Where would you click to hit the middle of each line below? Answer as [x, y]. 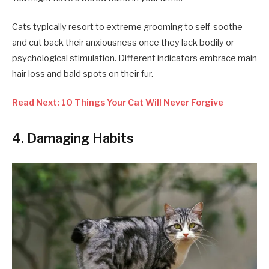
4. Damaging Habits [73, 138]
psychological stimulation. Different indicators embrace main [134, 59]
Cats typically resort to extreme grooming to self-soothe [127, 27]
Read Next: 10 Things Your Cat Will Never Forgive [118, 103]
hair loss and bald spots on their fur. [83, 74]
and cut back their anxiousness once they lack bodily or [123, 43]
